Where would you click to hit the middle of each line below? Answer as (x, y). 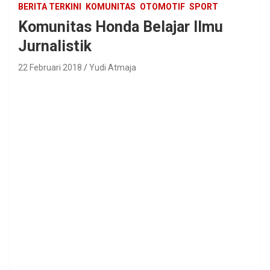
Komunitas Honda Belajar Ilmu (121, 27)
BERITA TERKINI (50, 6)
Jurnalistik (55, 46)
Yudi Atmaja (113, 67)
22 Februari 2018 (50, 67)
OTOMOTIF (162, 6)
